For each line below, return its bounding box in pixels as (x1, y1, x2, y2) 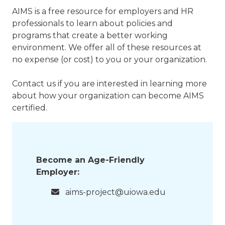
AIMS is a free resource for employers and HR (12, 7, 193, 17)
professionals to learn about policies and (12, 19, 173, 29)
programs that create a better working (12, 31, 168, 41)
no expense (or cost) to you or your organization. (12, 55, 207, 65)
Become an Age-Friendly (36, 155, 145, 165)
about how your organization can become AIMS (12, 91, 204, 101)
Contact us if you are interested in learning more (12, 79, 207, 89)
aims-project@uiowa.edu (65, 187, 166, 197)
